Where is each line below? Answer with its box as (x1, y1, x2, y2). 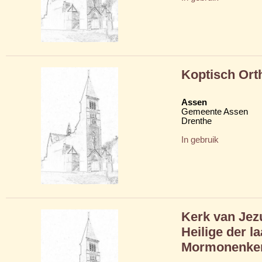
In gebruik (181, 135, 219, 144)
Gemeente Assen (181, 106, 248, 116)
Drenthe (181, 116, 212, 126)
